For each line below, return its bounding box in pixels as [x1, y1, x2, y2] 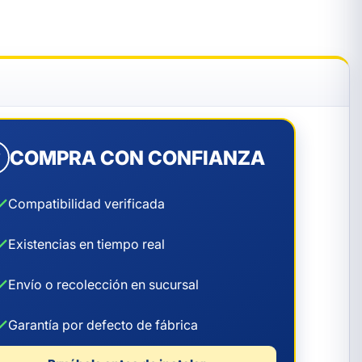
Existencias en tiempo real [8, 235, 165, 252]
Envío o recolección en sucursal [8, 276, 199, 293]
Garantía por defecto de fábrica [8, 316, 198, 333]
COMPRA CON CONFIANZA [10, 145, 265, 170]
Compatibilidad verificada [8, 195, 165, 212]
